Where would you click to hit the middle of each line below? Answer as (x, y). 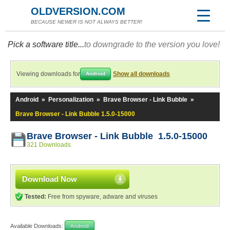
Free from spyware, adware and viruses (102, 197)
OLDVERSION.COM (78, 11)
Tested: (35, 197)
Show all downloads (141, 74)
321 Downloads (49, 145)
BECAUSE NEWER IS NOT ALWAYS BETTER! (87, 22)
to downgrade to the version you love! (152, 44)
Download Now (50, 179)
